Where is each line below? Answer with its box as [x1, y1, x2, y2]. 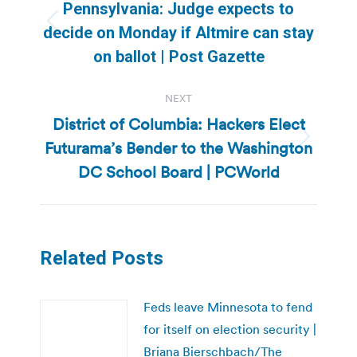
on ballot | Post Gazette [92, 46, 265, 66]
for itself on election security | [143, 320, 316, 337]
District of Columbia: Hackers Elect [52, 113, 305, 135]
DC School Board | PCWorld [77, 161, 280, 182]
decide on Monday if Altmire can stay [43, 22, 314, 42]
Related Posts [40, 246, 163, 269]
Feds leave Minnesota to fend [143, 298, 312, 315]
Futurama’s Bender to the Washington [45, 137, 312, 159]
